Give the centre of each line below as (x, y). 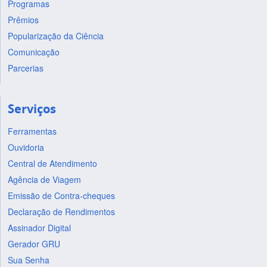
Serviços (32, 108)
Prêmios (23, 19)
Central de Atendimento (52, 164)
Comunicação (33, 52)
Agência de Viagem (44, 180)
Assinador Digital (39, 228)
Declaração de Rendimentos (61, 212)
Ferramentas (32, 131)
